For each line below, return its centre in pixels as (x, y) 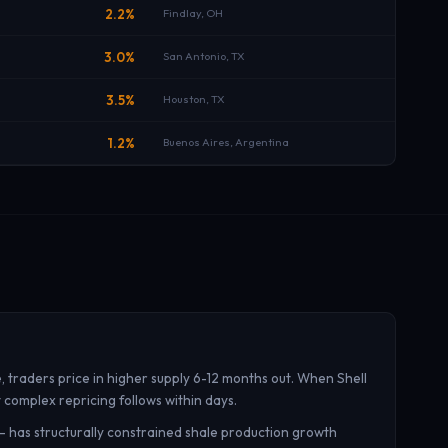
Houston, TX (194, 99)
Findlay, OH (193, 13)
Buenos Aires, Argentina (226, 142)
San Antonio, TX (204, 56)
